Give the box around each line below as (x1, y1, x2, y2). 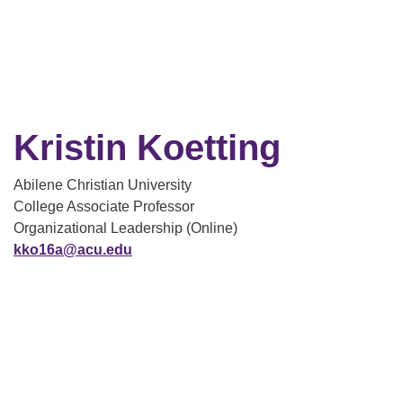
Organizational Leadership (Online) (13, 220, 237, 236)
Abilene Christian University (13, 177, 192, 193)
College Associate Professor (13, 199, 194, 214)
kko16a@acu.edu (13, 242, 132, 257)
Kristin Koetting (13, 128, 281, 167)
